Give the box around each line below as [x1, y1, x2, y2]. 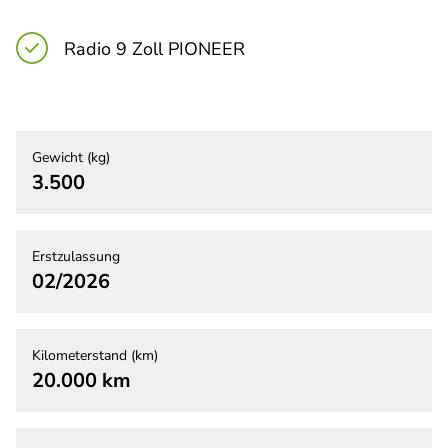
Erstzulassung [32, 247, 120, 267]
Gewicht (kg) [32, 148, 110, 168]
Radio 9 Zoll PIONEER [64, 37, 245, 62]
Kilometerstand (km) [32, 346, 158, 366]
